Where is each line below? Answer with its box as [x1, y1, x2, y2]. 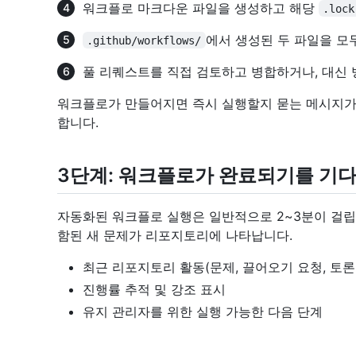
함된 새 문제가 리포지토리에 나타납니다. [57, 226, 292, 243]
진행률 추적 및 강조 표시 [83, 281, 226, 297]
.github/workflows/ [87, 33, 202, 47]
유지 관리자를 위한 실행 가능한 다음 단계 [83, 303, 323, 319]
